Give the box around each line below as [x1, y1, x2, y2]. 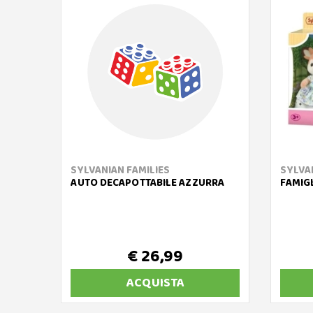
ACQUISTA [126, 273, 184, 293]
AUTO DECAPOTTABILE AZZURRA [71, 175, 225, 192]
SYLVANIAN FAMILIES [71, 162, 170, 180]
